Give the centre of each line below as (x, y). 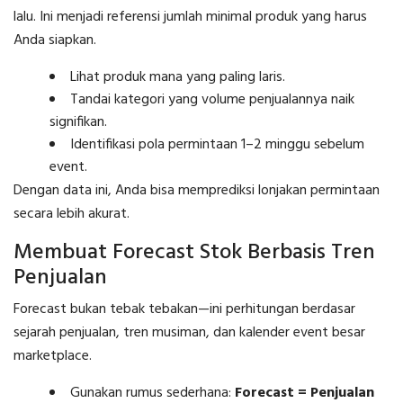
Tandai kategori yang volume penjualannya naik (212, 99)
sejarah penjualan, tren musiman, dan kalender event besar (189, 332)
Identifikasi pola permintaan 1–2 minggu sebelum (217, 144)
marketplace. (53, 356)
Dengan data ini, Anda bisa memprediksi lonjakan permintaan (197, 190)
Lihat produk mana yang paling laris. (178, 77)
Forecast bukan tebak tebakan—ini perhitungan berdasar (184, 309)
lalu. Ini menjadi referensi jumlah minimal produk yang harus (190, 17)
